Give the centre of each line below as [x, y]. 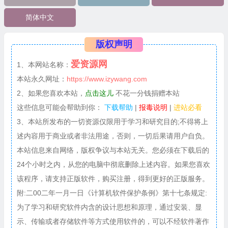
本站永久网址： [41, 79]
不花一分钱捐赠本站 [146, 93]
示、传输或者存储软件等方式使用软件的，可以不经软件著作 [113, 221]
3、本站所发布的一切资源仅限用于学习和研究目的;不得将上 [112, 121]
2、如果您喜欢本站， [51, 93]
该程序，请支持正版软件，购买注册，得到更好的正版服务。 [113, 178]
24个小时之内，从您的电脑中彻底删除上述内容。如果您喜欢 [113, 164]
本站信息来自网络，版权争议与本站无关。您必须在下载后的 [113, 150]
